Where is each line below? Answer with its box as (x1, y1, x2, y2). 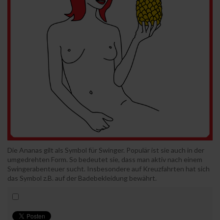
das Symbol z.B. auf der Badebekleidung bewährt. (7, 173, 157, 182)
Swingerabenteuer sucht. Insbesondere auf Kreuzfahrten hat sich (7, 164, 210, 173)
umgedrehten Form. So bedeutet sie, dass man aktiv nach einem (7, 155, 202, 164)
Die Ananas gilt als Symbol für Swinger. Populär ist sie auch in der (7, 145, 204, 154)
